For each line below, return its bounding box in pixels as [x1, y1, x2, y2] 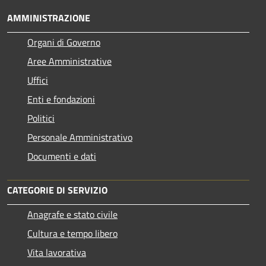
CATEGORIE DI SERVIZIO [7, 182, 107, 197]
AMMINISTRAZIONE [7, 10, 90, 25]
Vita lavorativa [27, 245, 86, 259]
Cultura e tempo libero [27, 226, 118, 240]
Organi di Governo [27, 34, 100, 49]
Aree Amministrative [27, 53, 112, 68]
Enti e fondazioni [27, 91, 95, 106]
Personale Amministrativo [27, 129, 132, 144]
